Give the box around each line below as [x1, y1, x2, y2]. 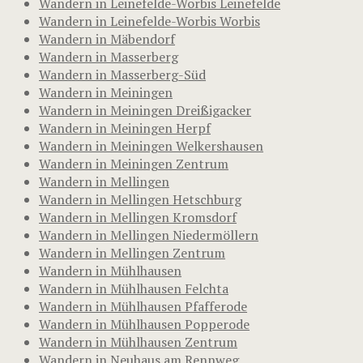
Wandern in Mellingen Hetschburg [39, 190, 241, 208]
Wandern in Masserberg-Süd [39, 65, 206, 83]
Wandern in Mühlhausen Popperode [39, 314, 250, 333]
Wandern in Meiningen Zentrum [39, 154, 228, 173]
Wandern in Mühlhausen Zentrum [39, 332, 237, 351]
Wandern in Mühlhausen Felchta [39, 279, 228, 297]
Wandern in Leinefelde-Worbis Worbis [39, 11, 260, 30]
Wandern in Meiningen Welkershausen [39, 136, 263, 155]
